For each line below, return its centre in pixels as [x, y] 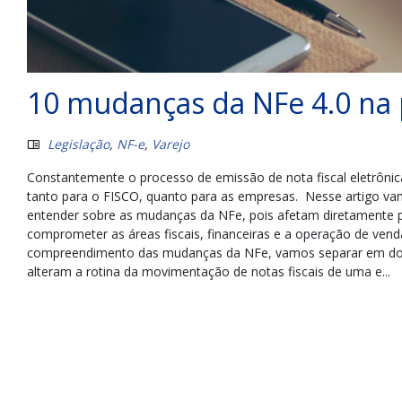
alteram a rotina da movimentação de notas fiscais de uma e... [209, 272]
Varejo [170, 144]
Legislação [79, 144]
